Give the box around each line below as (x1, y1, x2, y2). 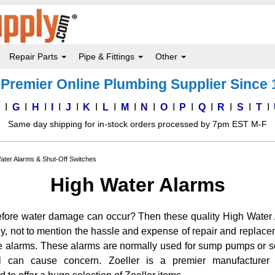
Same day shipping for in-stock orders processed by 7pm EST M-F (8, 119, 267, 129)
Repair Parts (9, 52, 60, 61)
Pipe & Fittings (79, 52, 137, 61)
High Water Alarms (50, 174, 225, 196)
